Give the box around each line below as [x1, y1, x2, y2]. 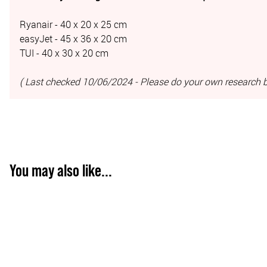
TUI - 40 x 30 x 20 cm [20, 46, 108, 60]
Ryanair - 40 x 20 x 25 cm [20, 17, 127, 31]
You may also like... [10, 162, 112, 179]
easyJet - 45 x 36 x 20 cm [20, 32, 127, 45]
